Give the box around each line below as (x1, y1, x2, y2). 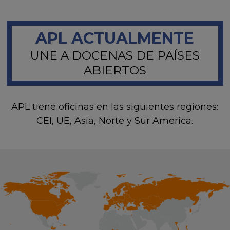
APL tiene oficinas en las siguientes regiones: (11, 101, 219, 112)
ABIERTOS (83, 63, 146, 78)
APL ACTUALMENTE (35, 29, 195, 48)
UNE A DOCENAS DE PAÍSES (30, 48, 200, 63)
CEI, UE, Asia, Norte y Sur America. (36, 115, 194, 126)
